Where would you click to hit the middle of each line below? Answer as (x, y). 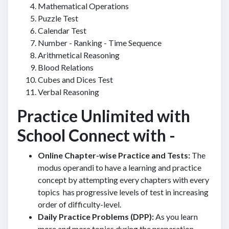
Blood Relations (66, 67)
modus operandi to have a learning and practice (120, 167)
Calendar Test (62, 30)
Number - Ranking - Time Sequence (100, 43)
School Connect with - (96, 135)
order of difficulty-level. (79, 204)
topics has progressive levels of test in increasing (123, 192)
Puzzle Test (58, 18)
